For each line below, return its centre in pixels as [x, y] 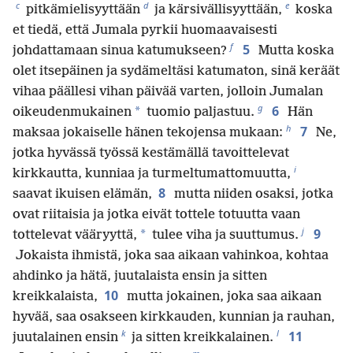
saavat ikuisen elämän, [82, 194]
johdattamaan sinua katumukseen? [120, 50]
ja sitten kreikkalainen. [201, 337]
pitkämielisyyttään [82, 9]
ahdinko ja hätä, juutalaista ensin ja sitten [140, 276]
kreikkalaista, [55, 296]
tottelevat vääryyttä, [75, 235]
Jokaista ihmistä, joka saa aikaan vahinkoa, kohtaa [171, 255]
